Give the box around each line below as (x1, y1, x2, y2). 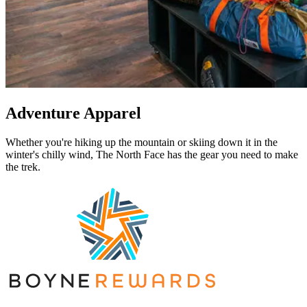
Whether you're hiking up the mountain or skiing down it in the (5, 136, 278, 148)
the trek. (5, 160, 40, 173)
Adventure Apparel (5, 103, 141, 122)
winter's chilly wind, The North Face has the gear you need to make (5, 148, 298, 160)
